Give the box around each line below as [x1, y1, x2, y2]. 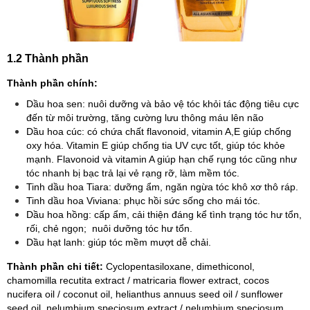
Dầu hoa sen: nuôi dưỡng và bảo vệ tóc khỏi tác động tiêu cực [26, 98, 299, 109]
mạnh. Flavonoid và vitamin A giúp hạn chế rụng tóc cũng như [26, 153, 297, 165]
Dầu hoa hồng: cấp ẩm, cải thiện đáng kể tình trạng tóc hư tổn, [26, 208, 302, 220]
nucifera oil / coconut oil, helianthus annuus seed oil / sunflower [7, 288, 283, 300]
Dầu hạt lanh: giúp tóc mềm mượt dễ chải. [26, 236, 211, 248]
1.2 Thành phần [7, 52, 91, 64]
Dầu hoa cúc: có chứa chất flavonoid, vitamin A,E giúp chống [26, 125, 291, 137]
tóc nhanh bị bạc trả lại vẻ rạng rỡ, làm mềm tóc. [26, 167, 239, 179]
